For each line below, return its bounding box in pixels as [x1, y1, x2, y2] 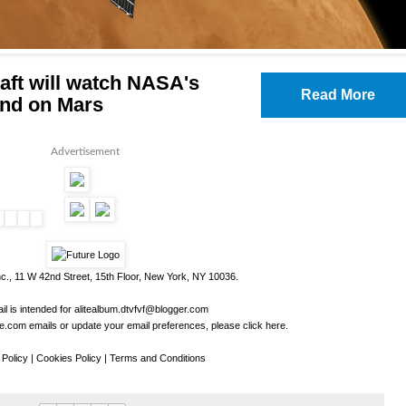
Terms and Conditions [109, 353, 206, 364]
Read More [301, 87, 375, 103]
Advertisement [51, 146, 120, 158]
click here [242, 320, 285, 332]
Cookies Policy [35, 353, 101, 364]
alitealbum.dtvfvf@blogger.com [73, 304, 208, 315]
